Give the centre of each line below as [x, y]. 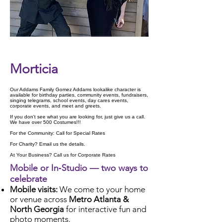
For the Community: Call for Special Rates [57, 133]
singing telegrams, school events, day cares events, [69, 100]
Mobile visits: [34, 189]
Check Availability [79, 41]
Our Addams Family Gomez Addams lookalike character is [75, 89]
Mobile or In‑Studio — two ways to [79, 168]
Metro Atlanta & [99, 199]
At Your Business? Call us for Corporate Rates [63, 155]
